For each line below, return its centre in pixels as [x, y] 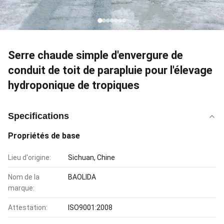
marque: [21, 188]
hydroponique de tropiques [74, 85]
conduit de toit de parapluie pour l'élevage [110, 70]
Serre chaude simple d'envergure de [95, 55]
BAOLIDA [82, 177]
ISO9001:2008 [90, 207]
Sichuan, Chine [91, 157]
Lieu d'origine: [29, 157]
